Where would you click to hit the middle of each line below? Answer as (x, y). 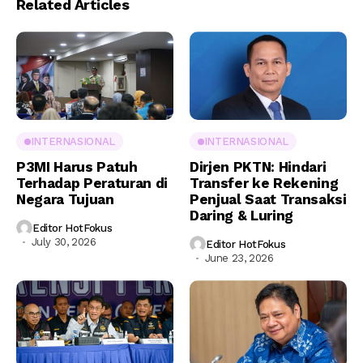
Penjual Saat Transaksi (268, 200)
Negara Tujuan (65, 200)
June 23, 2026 (239, 258)
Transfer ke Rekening (264, 184)
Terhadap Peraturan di (92, 184)
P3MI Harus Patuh (77, 167)
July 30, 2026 (64, 242)
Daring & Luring (241, 216)
